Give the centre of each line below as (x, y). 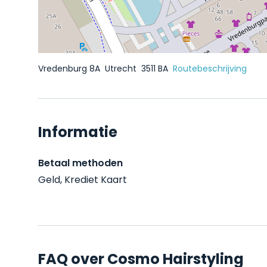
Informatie (78, 132)
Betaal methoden (80, 163)
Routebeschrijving (210, 69)
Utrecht (122, 69)
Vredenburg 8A (70, 69)
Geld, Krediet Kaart (83, 180)
